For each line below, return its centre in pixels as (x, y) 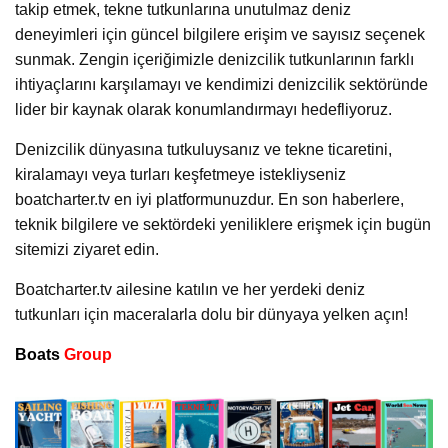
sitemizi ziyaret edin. (87, 249)
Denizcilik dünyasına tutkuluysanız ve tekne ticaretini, (203, 149)
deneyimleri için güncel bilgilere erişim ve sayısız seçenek (220, 34)
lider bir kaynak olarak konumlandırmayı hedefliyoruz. (203, 109)
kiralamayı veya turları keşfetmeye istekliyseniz (180, 174)
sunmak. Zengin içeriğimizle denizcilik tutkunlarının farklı (214, 59)
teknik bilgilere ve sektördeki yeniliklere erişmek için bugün (223, 224)
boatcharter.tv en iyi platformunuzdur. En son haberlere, (209, 199)
